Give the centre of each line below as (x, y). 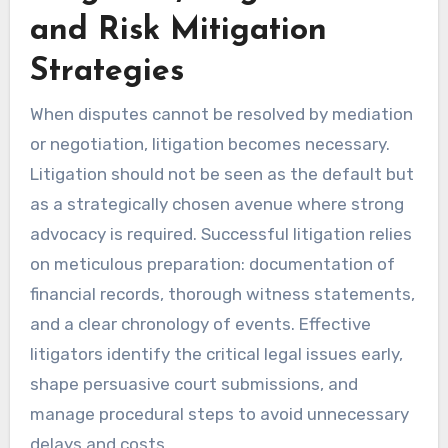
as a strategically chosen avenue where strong (216, 204)
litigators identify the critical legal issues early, (216, 354)
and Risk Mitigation (178, 30)
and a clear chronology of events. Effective (200, 324)
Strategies (106, 71)
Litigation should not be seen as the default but (221, 174)
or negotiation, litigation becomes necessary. (209, 144)
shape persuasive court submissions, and (193, 384)
